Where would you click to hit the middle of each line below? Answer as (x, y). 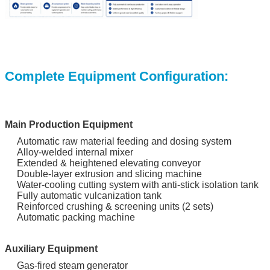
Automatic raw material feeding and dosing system (124, 142)
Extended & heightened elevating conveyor (109, 163)
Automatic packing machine (76, 218)
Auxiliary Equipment (51, 249)
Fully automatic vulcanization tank (89, 196)
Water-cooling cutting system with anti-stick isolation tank (138, 185)
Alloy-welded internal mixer (75, 152)
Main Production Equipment (69, 125)
